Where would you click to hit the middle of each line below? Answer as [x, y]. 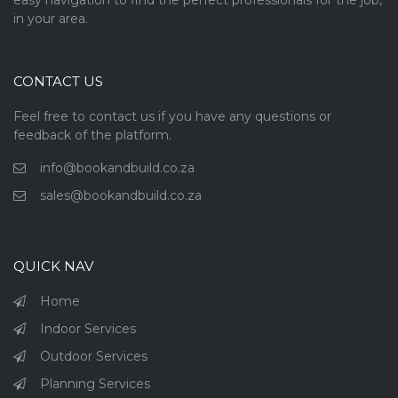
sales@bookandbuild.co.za [121, 195]
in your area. [51, 19]
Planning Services [95, 383]
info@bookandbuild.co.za [117, 167]
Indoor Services [88, 328]
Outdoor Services [94, 356]
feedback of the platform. [92, 135]
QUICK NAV [53, 266]
